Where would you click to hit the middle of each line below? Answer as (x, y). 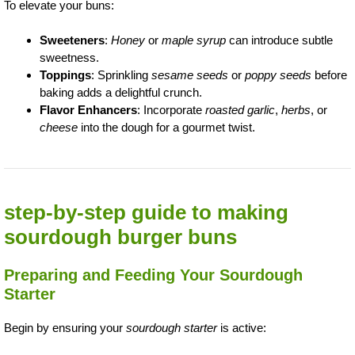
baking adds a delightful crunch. (121, 92)
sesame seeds (190, 75)
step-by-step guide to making (146, 212)
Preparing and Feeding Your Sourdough (153, 275)
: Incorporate (171, 110)
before (329, 75)
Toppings (65, 75)
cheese (59, 127)
